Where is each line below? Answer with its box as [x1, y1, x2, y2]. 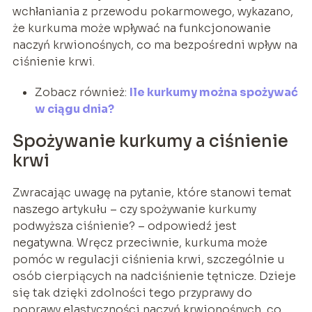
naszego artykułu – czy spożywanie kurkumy [12, 201, 256, 217]
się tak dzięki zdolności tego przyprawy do [12, 285, 252, 300]
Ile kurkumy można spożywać [129, 84, 298, 100]
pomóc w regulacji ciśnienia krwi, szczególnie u [12, 251, 285, 267]
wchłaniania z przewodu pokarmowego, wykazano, [12, 3, 293, 19]
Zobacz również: [34, 84, 130, 100]
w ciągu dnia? [34, 101, 114, 116]
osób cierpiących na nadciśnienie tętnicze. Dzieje [12, 268, 296, 283]
